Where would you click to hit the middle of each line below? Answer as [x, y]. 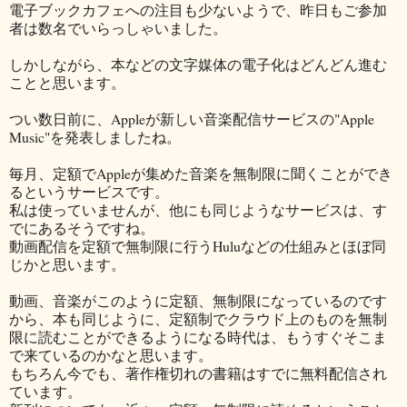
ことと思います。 [67, 82]
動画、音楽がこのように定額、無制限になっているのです [198, 300]
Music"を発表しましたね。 [95, 136]
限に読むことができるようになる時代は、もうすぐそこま [198, 336]
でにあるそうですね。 [82, 227]
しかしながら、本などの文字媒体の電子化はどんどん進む [198, 64]
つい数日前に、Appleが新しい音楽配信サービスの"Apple [192, 118]
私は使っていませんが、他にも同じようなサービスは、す [198, 209]
